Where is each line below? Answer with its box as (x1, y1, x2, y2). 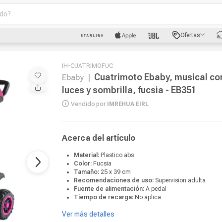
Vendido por (71, 101, 106, 108)
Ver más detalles (62, 210, 115, 218)
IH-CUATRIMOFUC (62, 62, 113, 69)
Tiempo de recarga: (74, 194, 135, 201)
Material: (74, 152, 101, 159)
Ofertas (180, 32, 200, 39)
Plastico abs (101, 152, 134, 159)
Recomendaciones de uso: (74, 177, 156, 184)
